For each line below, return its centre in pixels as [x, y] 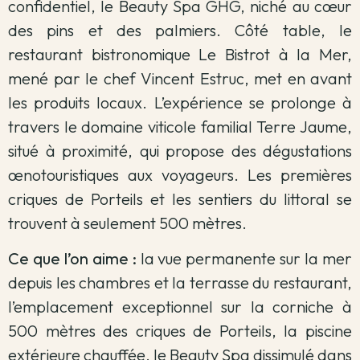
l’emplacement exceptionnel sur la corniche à [180, 306]
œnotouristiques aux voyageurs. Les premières [180, 174]
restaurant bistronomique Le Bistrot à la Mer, [180, 54]
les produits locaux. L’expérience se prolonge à [180, 102]
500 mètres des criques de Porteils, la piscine [180, 330]
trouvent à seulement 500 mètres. [127, 223]
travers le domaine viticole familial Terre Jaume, [180, 126]
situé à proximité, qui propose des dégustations [180, 150]
